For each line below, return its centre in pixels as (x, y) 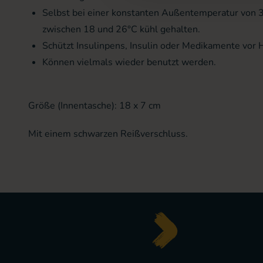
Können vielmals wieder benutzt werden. (129, 62)
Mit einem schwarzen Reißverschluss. (108, 134)
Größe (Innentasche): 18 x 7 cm (95, 106)
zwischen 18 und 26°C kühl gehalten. (121, 29)
